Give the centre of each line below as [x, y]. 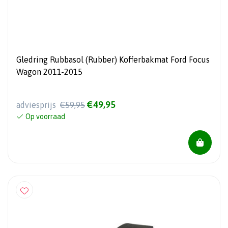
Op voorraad [45, 116]
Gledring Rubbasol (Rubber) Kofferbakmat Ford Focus [113, 59]
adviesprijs [37, 105]
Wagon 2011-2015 [49, 72]
